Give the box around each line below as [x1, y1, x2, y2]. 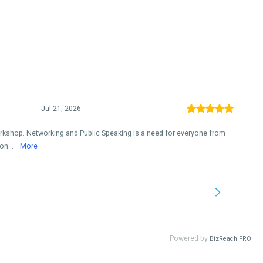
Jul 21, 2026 [41, 104, 81, 113]
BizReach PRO [210, 235, 251, 242]
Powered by [170, 234, 210, 242]
